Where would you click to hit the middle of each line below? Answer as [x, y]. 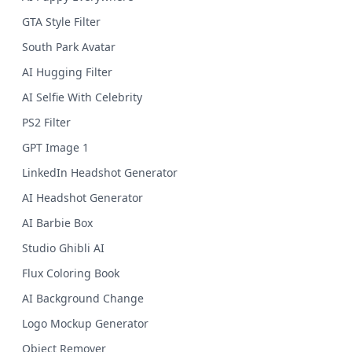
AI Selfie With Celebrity [82, 97]
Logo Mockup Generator [85, 323]
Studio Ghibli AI [63, 248]
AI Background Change [83, 298]
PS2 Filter [46, 122]
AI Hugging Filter [67, 72]
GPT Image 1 [55, 147]
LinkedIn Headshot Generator [100, 172]
